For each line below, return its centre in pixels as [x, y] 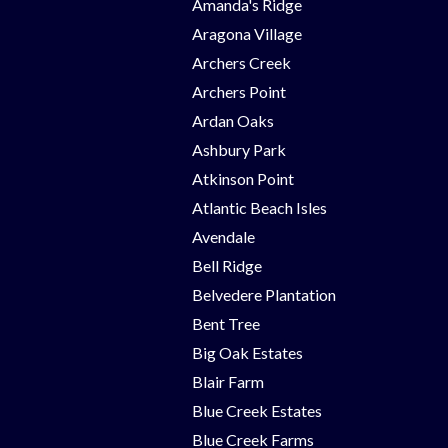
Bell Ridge [227, 265]
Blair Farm [228, 381]
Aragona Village [247, 33]
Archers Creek [241, 62]
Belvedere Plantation [264, 294]
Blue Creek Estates [257, 410]
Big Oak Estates [247, 352]
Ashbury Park [239, 149]
